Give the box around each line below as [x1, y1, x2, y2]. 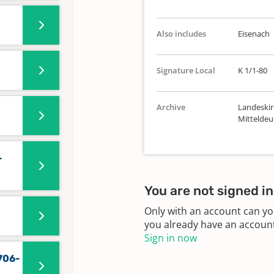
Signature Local [157, 65, 215, 76]
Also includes [157, 28, 206, 39]
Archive [157, 102, 185, 113]
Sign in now [144, 231, 197, 245]
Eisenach [237, 28, 270, 39]
